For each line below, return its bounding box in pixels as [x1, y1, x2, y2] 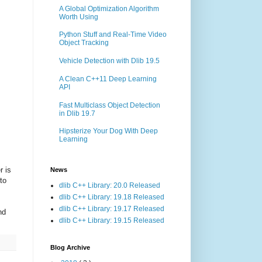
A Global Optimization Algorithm [59, 4, 159, 13]
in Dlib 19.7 [59, 109, 95, 118]
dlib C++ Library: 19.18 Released [59, 192, 164, 201]
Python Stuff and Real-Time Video [59, 30, 167, 39]
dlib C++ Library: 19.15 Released [59, 216, 164, 225]
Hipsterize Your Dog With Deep [59, 127, 158, 136]
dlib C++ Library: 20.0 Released [59, 181, 160, 189]
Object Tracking [59, 39, 109, 47]
